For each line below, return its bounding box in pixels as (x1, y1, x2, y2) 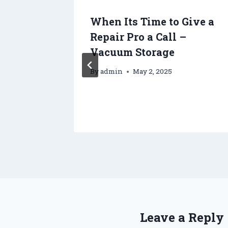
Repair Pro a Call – (90, 30, 186, 43)
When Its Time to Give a (90, 14, 214, 28)
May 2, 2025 (133, 67, 173, 76)
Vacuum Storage (90, 45, 175, 59)
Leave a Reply (140, 209, 224, 226)
